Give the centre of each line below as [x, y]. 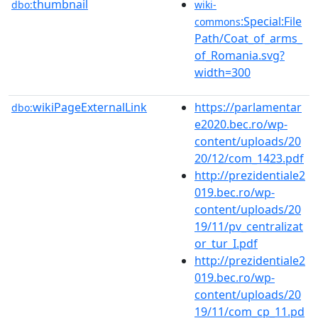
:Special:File [271, 21]
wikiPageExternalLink [90, 107]
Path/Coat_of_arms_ [248, 38]
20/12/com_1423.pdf [249, 158]
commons [218, 21]
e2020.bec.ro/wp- [241, 124]
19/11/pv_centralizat [249, 226]
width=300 [223, 72]
